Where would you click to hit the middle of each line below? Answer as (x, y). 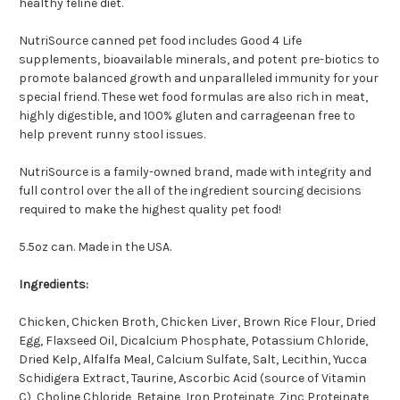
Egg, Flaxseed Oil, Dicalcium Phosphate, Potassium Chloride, (193, 341)
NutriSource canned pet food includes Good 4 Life (160, 41)
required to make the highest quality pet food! (150, 210)
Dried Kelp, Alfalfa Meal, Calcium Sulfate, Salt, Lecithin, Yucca (193, 360)
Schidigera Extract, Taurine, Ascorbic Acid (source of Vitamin (192, 379)
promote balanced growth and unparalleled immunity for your (199, 79)
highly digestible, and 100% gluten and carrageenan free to (187, 116)
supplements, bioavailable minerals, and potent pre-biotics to (199, 60)
